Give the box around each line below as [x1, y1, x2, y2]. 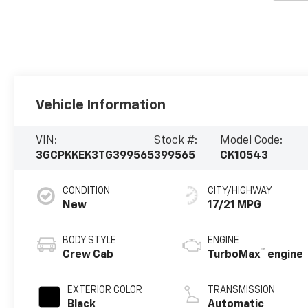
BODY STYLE [63, 236, 117, 246]
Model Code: [219, 135, 283, 147]
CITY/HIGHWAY [208, 186, 273, 197]
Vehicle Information [36, 98, 166, 113]
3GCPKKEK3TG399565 [36, 151, 155, 162]
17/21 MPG [208, 200, 262, 212]
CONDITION [63, 186, 111, 197]
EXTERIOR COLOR [67, 285, 143, 296]
